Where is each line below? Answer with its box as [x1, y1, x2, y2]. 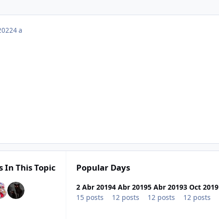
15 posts [76, 192, 104, 202]
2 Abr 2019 [76, 182, 112, 192]
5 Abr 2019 [148, 182, 183, 192]
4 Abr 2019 [112, 182, 148, 192]
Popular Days [76, 161, 130, 173]
